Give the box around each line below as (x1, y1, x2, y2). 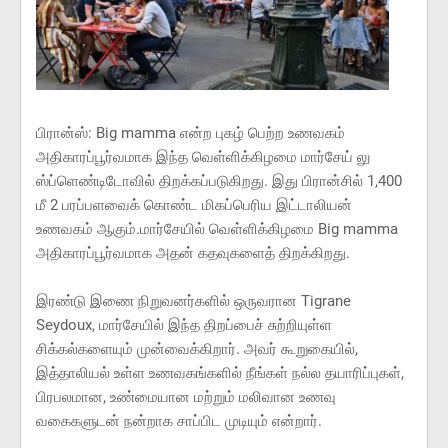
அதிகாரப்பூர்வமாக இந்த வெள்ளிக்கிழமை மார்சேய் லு (36, 147, 370, 166)
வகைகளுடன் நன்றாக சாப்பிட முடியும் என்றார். (36, 411, 322, 430)
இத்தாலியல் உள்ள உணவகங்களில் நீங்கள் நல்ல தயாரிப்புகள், (36, 363, 404, 382)
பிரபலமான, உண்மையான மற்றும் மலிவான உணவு (36, 387, 336, 406)
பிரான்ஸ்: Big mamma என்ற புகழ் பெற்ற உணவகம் (36, 123, 345, 142)
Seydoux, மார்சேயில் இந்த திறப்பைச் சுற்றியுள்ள (36, 315, 332, 334)
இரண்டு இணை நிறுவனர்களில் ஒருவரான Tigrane (36, 291, 351, 310)
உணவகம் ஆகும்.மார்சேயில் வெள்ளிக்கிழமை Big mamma (36, 219, 398, 238)
